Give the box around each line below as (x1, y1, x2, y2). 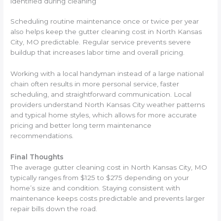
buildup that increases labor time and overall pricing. (10, 48, 185, 57)
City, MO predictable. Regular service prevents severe (10, 38, 191, 46)
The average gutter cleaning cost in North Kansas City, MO (10, 163, 208, 172)
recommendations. (10, 132, 74, 140)
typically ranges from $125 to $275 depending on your (10, 174, 189, 182)
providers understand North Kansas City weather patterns (10, 101, 205, 109)
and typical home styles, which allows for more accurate (10, 111, 197, 119)
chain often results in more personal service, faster (10, 80, 180, 88)
